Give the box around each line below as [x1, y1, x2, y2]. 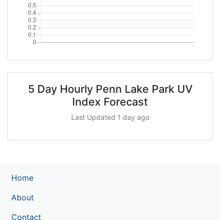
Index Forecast [72, 95, 148, 108]
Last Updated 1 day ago [71, 112, 149, 121]
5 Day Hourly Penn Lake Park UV [27, 82, 192, 95]
